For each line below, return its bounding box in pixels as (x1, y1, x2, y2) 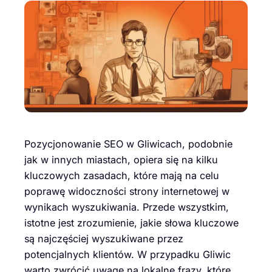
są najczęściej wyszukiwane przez (24, 233, 183, 245)
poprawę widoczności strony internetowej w (24, 185, 229, 198)
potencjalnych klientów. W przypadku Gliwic (24, 248, 231, 261)
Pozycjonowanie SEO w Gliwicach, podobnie (24, 138, 233, 151)
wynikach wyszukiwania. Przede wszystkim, (24, 201, 229, 214)
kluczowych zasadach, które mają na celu (24, 169, 219, 182)
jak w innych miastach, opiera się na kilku (24, 154, 218, 166)
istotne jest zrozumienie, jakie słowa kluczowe (24, 217, 239, 229)
